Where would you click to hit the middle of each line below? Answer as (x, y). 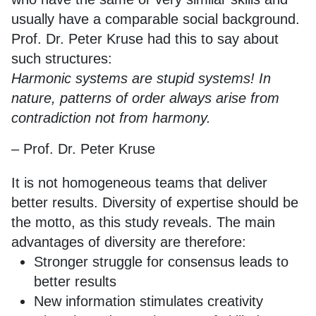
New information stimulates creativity (148, 301)
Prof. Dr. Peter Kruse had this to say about (145, 39)
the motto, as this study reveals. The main (143, 222)
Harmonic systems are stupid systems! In (141, 78)
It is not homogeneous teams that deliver (139, 183)
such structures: (62, 59)
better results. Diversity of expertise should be (155, 202)
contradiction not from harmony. (111, 118)
